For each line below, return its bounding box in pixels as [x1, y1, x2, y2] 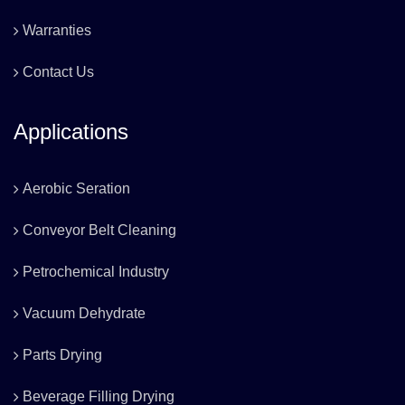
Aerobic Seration [23, 181, 130, 197]
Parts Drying [23, 347, 102, 363]
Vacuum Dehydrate [23, 306, 146, 322]
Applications [14, 119, 128, 145]
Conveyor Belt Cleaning [23, 222, 176, 239]
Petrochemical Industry [23, 264, 169, 280]
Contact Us [23, 64, 94, 80]
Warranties [23, 23, 91, 39]
